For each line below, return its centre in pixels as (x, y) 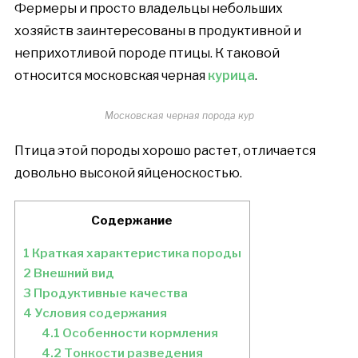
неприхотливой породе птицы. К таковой (147, 53)
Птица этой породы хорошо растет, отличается (165, 151)
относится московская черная (111, 76)
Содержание (132, 220)
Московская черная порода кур (179, 115)
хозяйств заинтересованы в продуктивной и (157, 31)
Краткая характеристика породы (135, 253)
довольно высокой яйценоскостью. (128, 173)
